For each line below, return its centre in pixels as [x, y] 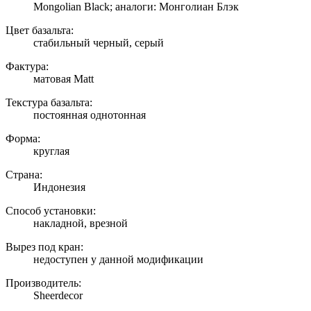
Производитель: [43, 283]
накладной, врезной [81, 224]
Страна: [24, 175]
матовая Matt [64, 79]
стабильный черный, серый [99, 43]
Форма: [23, 139]
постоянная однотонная [90, 115]
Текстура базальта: [49, 103]
